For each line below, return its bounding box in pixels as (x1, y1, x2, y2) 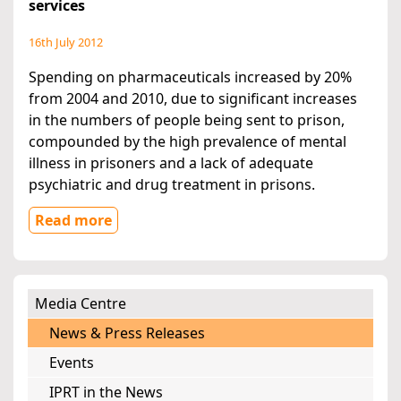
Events (49, 353, 94, 373)
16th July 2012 (29, 34, 103, 51)
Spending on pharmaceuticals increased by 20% (29, 67, 352, 88)
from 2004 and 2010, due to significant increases (29, 89, 357, 109)
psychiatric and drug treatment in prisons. (29, 175, 315, 195)
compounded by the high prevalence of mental (29, 132, 346, 152)
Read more (35, 210, 112, 231)
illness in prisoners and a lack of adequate (29, 153, 313, 174)
